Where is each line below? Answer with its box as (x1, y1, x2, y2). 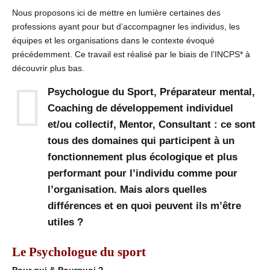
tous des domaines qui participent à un (47, 134, 234, 146)
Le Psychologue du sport (12, 245, 146, 260)
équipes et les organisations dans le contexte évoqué (12, 35, 215, 45)
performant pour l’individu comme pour (47, 167, 237, 179)
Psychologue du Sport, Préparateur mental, (47, 86, 255, 98)
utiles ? (47, 216, 83, 228)
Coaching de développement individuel (47, 102, 233, 114)
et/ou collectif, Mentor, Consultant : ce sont (47, 118, 256, 130)
